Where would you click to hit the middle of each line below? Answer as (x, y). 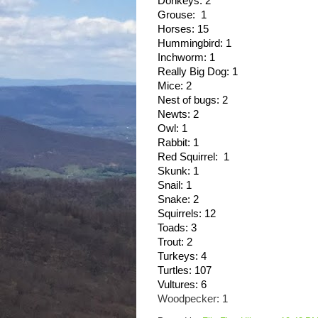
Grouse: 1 (182, 15)
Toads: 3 (177, 227)
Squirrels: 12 (187, 213)
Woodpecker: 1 (193, 298)
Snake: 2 (178, 199)
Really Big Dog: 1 (198, 71)
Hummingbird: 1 (194, 43)
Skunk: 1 (178, 171)
